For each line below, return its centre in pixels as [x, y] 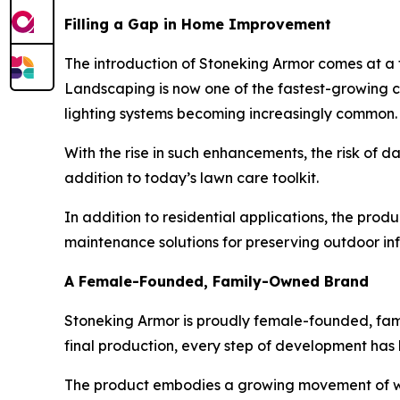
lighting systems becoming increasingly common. [231, 113]
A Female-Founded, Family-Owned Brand [217, 281]
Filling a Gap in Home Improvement [198, 24]
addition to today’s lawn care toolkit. [192, 177]
